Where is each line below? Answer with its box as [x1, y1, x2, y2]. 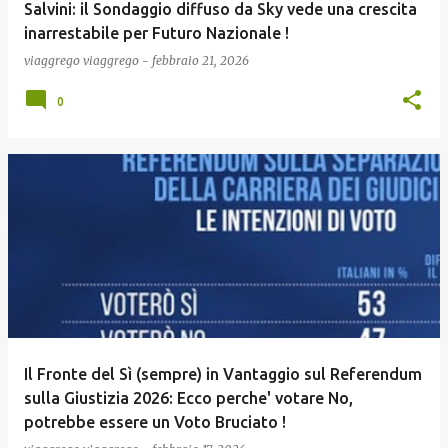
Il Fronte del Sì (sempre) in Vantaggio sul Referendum [24, 365, 422, 383]
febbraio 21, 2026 [152, 53, 249, 68]
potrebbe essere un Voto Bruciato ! [24, 413, 286, 431]
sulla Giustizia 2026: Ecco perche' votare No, [24, 389, 353, 407]
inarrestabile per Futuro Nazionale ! [24, 24, 289, 42]
